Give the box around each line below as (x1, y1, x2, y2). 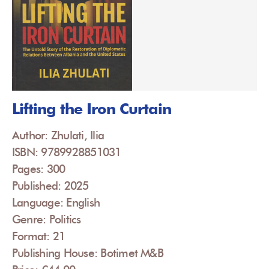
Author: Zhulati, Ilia (12, 128, 104, 142)
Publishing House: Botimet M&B (12, 246, 163, 260)
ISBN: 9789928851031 (12, 145, 121, 159)
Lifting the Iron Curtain (12, 100, 171, 118)
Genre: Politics (12, 213, 81, 226)
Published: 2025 (12, 179, 89, 193)
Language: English (12, 196, 100, 210)
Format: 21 (12, 229, 65, 243)
